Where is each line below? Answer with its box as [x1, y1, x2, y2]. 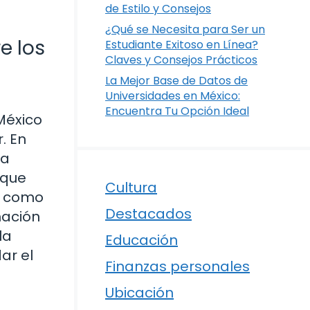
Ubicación [105, 283, 174, 302]
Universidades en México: [105, 88, 240, 104]
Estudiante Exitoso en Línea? [105, 37, 258, 53]
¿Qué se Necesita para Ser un [105, 21, 265, 37]
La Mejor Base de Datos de [105, 73, 248, 89]
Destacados [105, 204, 192, 224]
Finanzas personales [105, 257, 250, 276]
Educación [105, 230, 178, 250]
